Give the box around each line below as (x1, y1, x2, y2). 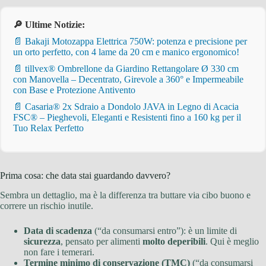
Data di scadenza (24, 225, 92, 236)
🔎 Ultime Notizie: (13, 20, 85, 30)
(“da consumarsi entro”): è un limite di (92, 225, 237, 236)
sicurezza (24, 236, 61, 246)
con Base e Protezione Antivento (13, 85, 135, 96)
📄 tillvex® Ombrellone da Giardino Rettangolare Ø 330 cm (13, 64, 239, 74)
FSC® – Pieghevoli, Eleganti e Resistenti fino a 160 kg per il (13, 112, 241, 123)
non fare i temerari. (24, 246, 94, 257)
